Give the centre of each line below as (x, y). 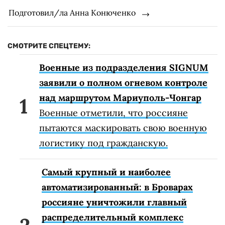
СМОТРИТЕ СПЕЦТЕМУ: (49, 46)
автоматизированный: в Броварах (117, 187)
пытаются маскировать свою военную (123, 128)
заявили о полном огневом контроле (123, 82)
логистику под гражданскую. (103, 143)
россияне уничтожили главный (114, 202)
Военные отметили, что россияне (114, 113)
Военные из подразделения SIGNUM (124, 67)
